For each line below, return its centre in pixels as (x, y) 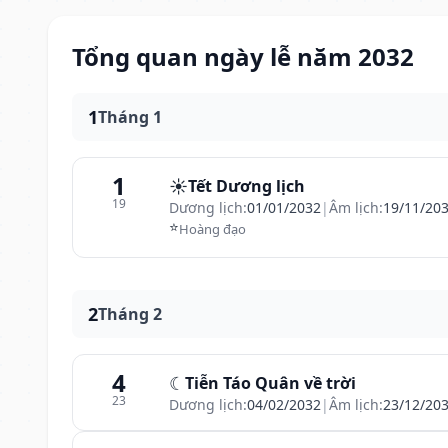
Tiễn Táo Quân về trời (270, 383)
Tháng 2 (130, 314)
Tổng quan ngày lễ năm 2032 (243, 56)
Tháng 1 (130, 117)
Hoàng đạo (212, 229)
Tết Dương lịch (246, 186)
